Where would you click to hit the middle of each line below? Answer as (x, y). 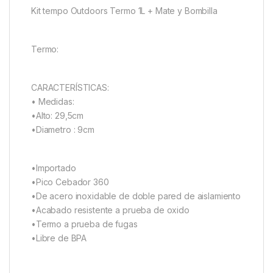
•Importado (54, 168)
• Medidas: (53, 101)
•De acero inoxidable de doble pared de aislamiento (136, 196)
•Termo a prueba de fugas (84, 224)
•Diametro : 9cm (63, 129)
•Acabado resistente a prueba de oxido (110, 210)
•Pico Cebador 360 (70, 182)
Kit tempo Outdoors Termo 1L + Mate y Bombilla (124, 10)
